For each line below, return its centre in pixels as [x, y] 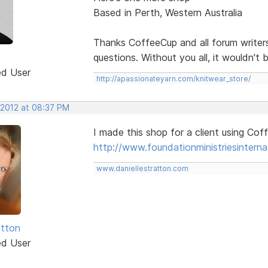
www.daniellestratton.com [142, 168]
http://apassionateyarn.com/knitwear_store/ [173, 78]
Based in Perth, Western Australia [167, 12]
